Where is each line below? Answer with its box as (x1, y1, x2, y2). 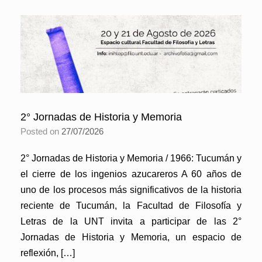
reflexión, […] (20, 247, 75, 258)
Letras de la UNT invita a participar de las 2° (20, 216, 242, 226)
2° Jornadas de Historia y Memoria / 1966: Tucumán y (20, 153, 242, 163)
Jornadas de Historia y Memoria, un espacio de (20, 232, 242, 242)
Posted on (26, 126, 61, 136)
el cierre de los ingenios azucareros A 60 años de (20, 168, 242, 179)
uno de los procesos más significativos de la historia (20, 184, 242, 195)
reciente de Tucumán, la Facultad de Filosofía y (20, 200, 242, 211)
